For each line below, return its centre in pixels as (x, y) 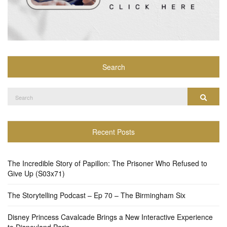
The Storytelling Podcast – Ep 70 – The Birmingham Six (97, 195)
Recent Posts (113, 132)
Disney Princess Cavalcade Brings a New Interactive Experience (110, 217)
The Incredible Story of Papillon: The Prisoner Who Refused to (107, 163)
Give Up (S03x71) (36, 174)
